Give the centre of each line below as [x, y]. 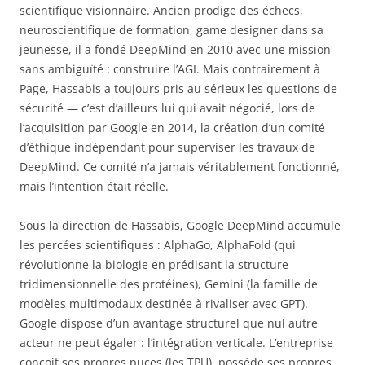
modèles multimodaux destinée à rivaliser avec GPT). [164, 304]
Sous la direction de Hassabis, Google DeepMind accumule [180, 226]
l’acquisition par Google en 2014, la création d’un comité [172, 128]
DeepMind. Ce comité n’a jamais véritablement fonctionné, [180, 167]
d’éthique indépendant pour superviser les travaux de [167, 147]
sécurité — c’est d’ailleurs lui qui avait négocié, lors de [167, 108]
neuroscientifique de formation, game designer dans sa [172, 30]
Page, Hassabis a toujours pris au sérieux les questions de [178, 89]
